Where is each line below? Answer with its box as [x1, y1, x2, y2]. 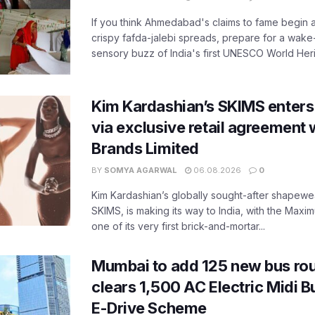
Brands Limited [91, 139, 199, 157]
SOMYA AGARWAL [104, 165, 177, 175]
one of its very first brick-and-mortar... [91, 219, 265, 232]
